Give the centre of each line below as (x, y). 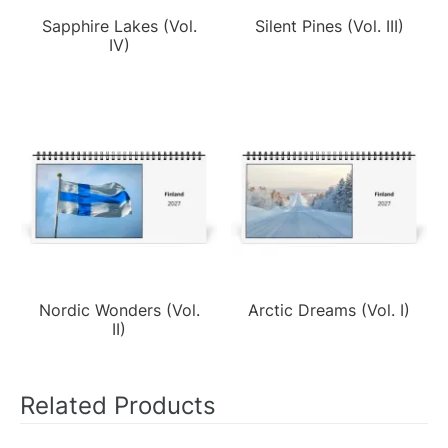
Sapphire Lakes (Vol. (119, 25)
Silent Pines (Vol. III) (329, 25)
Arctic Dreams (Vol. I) (329, 309)
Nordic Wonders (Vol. (119, 309)
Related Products (118, 405)
